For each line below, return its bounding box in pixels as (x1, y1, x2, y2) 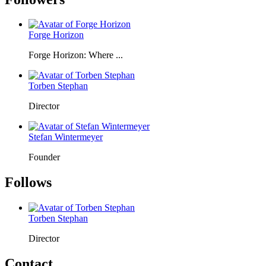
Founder (28, 152, 60, 163)
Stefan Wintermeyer (28, 132, 103, 142)
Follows (5, 175, 52, 191)
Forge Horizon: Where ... (28, 50, 123, 61)
